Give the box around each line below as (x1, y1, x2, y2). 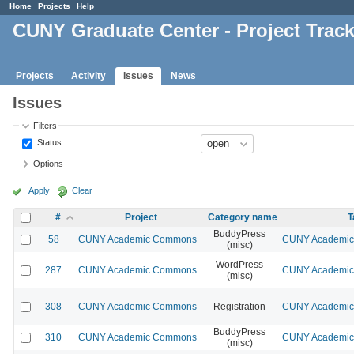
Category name (208, 211, 277, 223)
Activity (71, 70, 106, 81)
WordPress (216, 258, 263, 270)
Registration (213, 300, 265, 312)
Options (33, 159, 64, 169)
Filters (33, 120, 58, 130)
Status (35, 137, 62, 148)
